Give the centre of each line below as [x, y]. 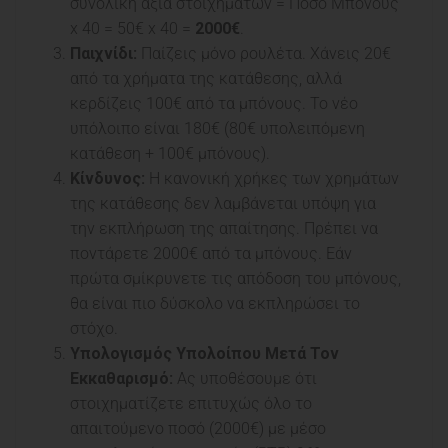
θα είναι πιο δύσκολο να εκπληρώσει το [215, 304]
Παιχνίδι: [103, 54]
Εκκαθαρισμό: [121, 379]
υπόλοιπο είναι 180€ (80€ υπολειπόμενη [217, 129]
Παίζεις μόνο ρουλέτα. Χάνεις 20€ [264, 54]
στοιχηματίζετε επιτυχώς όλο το [191, 404]
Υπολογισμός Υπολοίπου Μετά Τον [204, 354]
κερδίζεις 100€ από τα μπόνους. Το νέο [214, 104]
